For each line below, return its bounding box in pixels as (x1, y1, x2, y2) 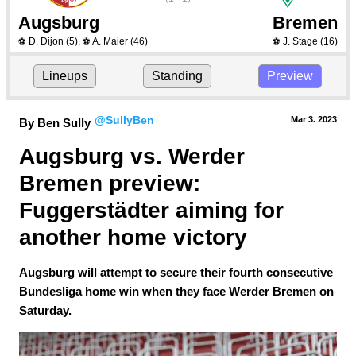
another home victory (19, 225, 247, 250)
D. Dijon (29, 36, 64, 47)
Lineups (42, 69, 88, 83)
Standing (152, 69, 203, 83)
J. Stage (282, 36, 318, 47)
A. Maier (92, 36, 128, 47)
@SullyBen (95, 114, 154, 126)
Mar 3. (291, 114, 315, 124)
